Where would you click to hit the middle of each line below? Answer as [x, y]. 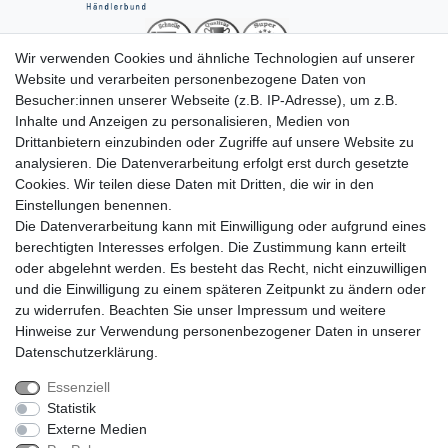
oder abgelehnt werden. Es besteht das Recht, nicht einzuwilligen [221, 268]
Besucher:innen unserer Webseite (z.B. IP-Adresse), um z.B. [206, 100]
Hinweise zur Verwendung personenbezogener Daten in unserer [218, 331]
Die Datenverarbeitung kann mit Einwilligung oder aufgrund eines [220, 226]
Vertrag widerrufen [181, 414]
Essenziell [78, 387]
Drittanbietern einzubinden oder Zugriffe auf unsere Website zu [214, 142]
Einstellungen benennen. [93, 205]
